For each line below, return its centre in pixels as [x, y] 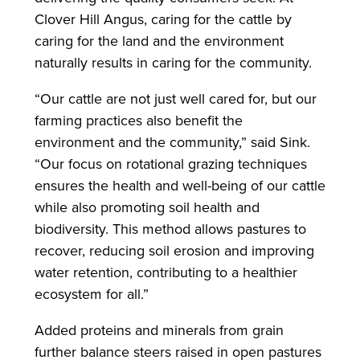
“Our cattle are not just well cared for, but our [175, 98]
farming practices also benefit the [138, 120]
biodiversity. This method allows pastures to [170, 229]
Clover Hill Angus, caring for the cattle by [163, 19]
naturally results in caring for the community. [175, 63]
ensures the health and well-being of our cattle [180, 185]
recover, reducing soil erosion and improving [174, 250]
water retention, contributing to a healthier [166, 272]
